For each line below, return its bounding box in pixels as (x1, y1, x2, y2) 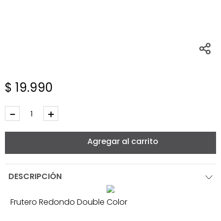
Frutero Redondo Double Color (10, 196, 128, 208)
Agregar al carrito (87, 136, 158, 147)
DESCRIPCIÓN (8, 171, 62, 183)
